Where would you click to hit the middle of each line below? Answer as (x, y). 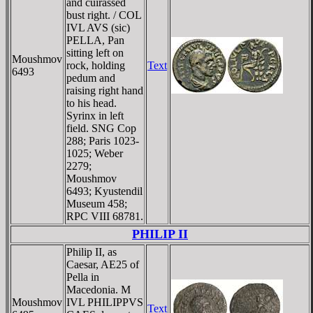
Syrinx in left (95, 115)
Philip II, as (92, 252)
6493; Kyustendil (104, 191)
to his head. (92, 103)
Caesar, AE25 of (103, 264)
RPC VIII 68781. (105, 216)
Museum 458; (97, 203)
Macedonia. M (99, 289)
